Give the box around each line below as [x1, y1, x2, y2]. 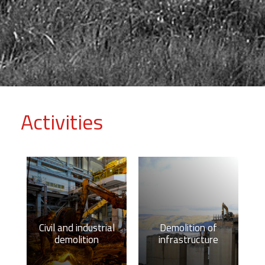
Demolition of [160, 219, 217, 235]
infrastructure [159, 231, 218, 247]
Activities [21, 105, 103, 138]
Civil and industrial [38, 219, 115, 235]
